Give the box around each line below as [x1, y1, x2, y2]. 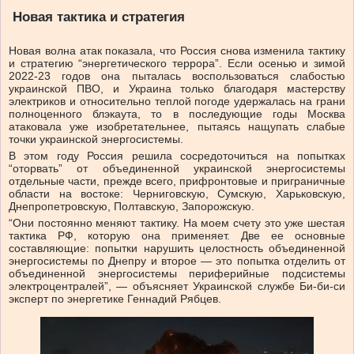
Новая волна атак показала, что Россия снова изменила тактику [9, 44, 345, 58]
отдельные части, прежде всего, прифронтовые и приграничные [9, 175, 345, 188]
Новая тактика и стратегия [13, 9, 185, 25]
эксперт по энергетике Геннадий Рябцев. [9, 292, 221, 306]
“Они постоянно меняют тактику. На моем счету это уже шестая [9, 217, 345, 230]
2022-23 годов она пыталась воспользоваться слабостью [9, 70, 345, 83]
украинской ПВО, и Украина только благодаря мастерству [9, 82, 345, 96]
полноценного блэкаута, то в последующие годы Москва [9, 107, 345, 121]
